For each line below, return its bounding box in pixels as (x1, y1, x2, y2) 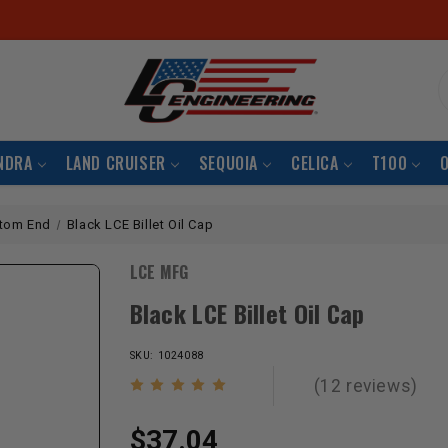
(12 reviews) (313, 376, 418, 396)
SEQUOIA (198, 151, 259, 175)
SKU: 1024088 (129, 349, 204, 362)
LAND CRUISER (65, 151, 166, 175)
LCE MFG (129, 260, 189, 284)
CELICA (291, 151, 339, 175)
